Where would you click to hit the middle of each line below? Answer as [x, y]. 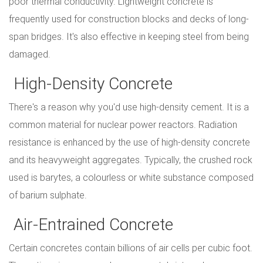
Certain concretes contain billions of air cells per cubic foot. [131, 248]
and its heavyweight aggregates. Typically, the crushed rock [131, 160]
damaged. [30, 54]
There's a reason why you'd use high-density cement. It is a [129, 107]
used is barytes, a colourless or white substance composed [131, 178]
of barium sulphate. [48, 195]
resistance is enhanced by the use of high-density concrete [129, 142]
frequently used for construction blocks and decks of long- [129, 19]
